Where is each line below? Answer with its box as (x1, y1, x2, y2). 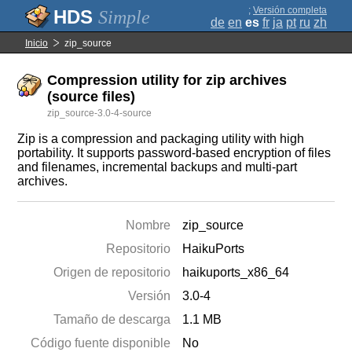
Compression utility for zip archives (47, 72, 288, 88)
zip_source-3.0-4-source (47, 108, 152, 119)
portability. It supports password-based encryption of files (17, 146, 332, 159)
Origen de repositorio (53, 266, 171, 279)
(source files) (47, 89, 136, 104)
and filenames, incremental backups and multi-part (17, 160, 298, 174)
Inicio (25, 38, 48, 49)
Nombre (126, 218, 171, 232)
